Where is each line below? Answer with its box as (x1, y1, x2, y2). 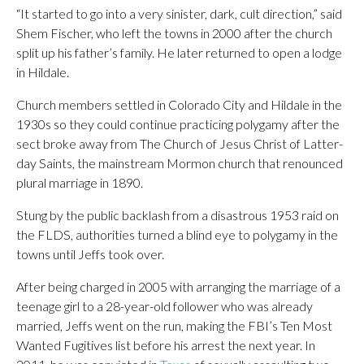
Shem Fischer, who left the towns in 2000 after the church (16, 25, 332, 41)
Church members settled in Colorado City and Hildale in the (16, 97, 342, 112)
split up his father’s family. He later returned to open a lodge (16, 45, 342, 60)
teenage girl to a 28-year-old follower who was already (16, 298, 313, 314)
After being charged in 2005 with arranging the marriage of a (16, 279, 340, 294)
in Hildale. (16, 64, 69, 80)
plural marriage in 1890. (16, 175, 143, 190)
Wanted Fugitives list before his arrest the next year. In (16, 337, 315, 353)
